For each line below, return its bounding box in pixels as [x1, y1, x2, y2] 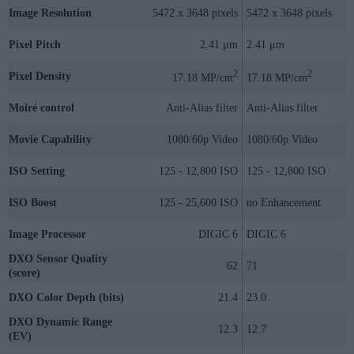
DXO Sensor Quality [9, 252, 107, 265]
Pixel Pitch [9, 38, 61, 51]
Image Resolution [9, 6, 92, 19]
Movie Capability [9, 133, 92, 145]
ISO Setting [9, 164, 65, 177]
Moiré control [9, 101, 74, 114]
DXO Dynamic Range [9, 315, 112, 328]
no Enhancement [247, 196, 321, 209]
